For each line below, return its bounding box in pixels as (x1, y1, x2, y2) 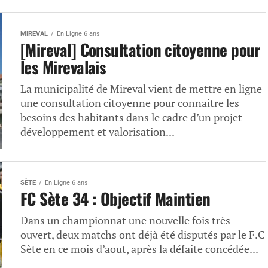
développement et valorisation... (20, 125, 175, 139)
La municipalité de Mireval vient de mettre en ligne (20, 82, 262, 96)
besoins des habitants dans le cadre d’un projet (20, 111, 242, 124)
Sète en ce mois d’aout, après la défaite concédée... (20, 242, 258, 256)
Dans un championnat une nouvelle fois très (20, 214, 230, 227)
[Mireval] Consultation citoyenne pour (20, 38, 260, 62)
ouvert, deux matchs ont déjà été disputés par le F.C (20, 228, 265, 242)
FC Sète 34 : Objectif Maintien (20, 187, 211, 211)
